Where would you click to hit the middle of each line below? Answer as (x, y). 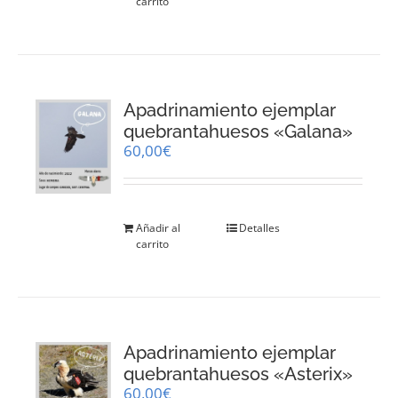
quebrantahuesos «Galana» (239, 131)
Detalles (260, 227)
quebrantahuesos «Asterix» (239, 374)
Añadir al (159, 227)
